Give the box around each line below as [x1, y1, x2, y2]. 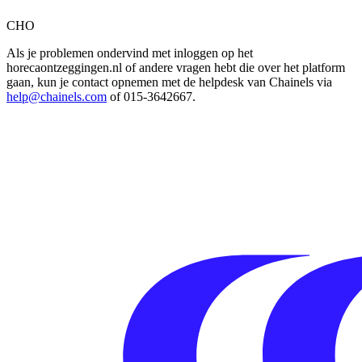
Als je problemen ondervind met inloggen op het [6, 45, 253, 60]
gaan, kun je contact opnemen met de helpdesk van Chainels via [6, 74, 332, 89]
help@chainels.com [6, 89, 107, 103]
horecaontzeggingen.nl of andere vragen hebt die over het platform [6, 60, 345, 74]
